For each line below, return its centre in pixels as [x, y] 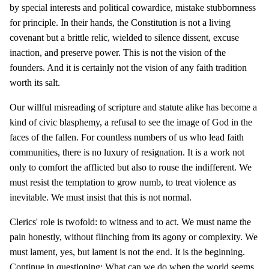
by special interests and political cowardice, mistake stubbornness [133, 7]
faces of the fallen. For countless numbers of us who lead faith [127, 137]
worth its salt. [35, 82]
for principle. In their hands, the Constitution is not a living [120, 22]
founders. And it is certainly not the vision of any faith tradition [128, 67]
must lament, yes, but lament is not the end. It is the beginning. [127, 252]
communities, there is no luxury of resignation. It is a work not [127, 152]
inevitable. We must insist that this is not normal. [101, 197]
